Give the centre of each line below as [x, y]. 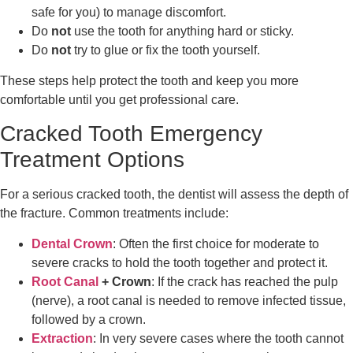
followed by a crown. [89, 319]
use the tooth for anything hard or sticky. [182, 31]
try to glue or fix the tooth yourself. [165, 50]
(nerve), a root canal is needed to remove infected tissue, [189, 300]
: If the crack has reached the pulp [245, 281]
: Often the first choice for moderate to [216, 243]
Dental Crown [72, 243]
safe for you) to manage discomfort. [129, 12]
